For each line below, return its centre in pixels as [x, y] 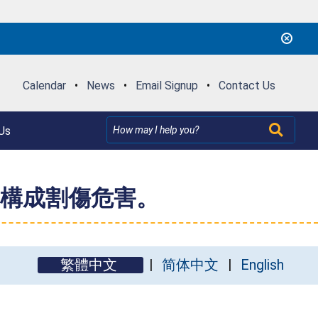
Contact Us [247, 85]
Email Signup [166, 85]
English [262, 265]
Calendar [44, 85]
